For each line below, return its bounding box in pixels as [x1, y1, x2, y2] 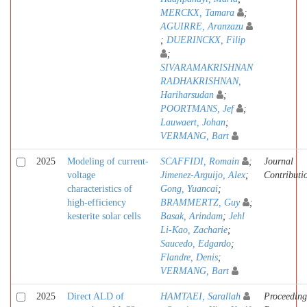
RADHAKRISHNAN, [160, 76, 241, 86]
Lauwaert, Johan [160, 117, 225, 127]
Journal [264, 156, 293, 167]
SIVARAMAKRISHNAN [160, 62, 253, 73]
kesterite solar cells [67, 211, 140, 221]
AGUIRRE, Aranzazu [160, 21, 243, 32]
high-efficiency [67, 197, 126, 208]
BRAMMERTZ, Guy [160, 197, 240, 208]
